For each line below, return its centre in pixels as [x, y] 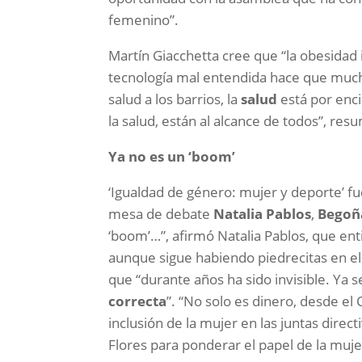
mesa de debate [161, 214]
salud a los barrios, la [175, 99]
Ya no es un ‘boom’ [172, 157]
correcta [138, 301]
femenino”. [144, 20]
